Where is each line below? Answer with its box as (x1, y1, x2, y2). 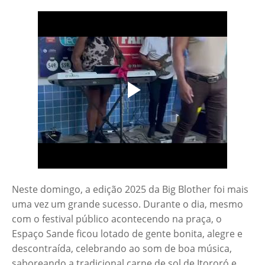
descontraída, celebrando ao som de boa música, (12, 242, 232, 256)
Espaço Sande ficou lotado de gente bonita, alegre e (12, 227, 243, 241)
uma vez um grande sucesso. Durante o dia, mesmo (12, 198, 243, 211)
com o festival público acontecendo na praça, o (12, 212, 222, 226)
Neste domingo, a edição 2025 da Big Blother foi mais (12, 183, 248, 196)
